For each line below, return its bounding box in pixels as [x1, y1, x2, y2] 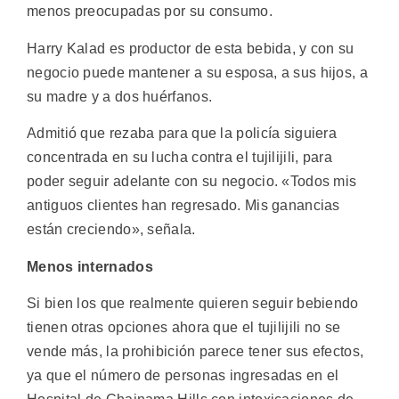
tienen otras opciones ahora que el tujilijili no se [27, 319, 341, 335]
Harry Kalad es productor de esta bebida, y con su [27, 40, 354, 56]
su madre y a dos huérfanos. [27, 88, 213, 104]
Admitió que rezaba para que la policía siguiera [27, 126, 338, 142]
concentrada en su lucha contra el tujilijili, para [27, 150, 332, 166]
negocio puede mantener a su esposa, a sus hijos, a [27, 64, 368, 80]
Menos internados [27, 258, 153, 274]
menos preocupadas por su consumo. [27, 4, 273, 20]
